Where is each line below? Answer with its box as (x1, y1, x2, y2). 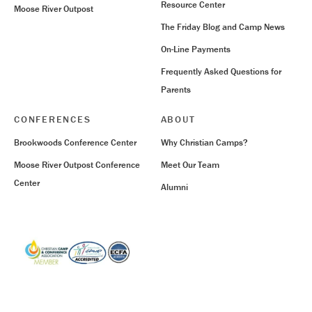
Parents (160, 83, 191, 95)
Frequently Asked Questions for (160, 65, 281, 77)
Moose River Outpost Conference (14, 158, 140, 171)
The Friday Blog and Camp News (160, 20, 285, 33)
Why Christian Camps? (160, 136, 248, 148)
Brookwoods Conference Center (14, 136, 136, 148)
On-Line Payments (160, 42, 231, 55)
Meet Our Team (160, 158, 219, 171)
